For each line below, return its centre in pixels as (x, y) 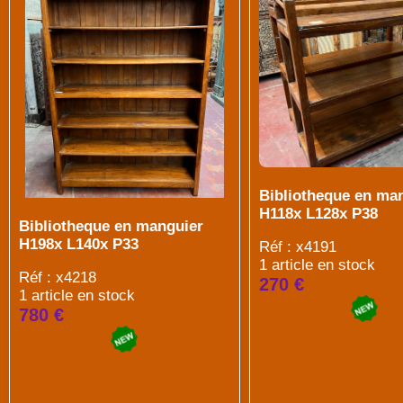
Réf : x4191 (297, 246)
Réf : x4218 (58, 278)
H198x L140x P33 (79, 244)
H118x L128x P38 (318, 213)
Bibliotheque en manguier (111, 226)
